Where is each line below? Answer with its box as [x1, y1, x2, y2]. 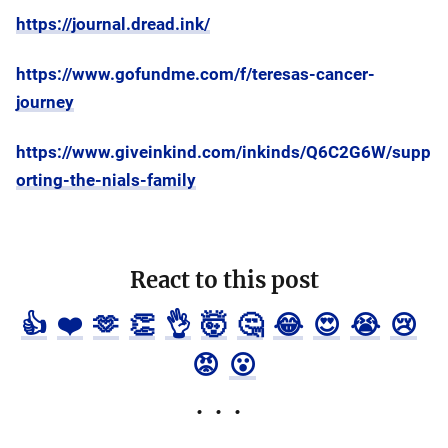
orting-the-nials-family [16, 170, 196, 190]
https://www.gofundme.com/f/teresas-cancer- [16, 64, 375, 84]
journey [16, 92, 74, 112]
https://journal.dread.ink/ [16, 14, 210, 34]
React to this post [129, 266, 319, 294]
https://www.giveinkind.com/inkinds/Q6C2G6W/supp [16, 142, 431, 162]
